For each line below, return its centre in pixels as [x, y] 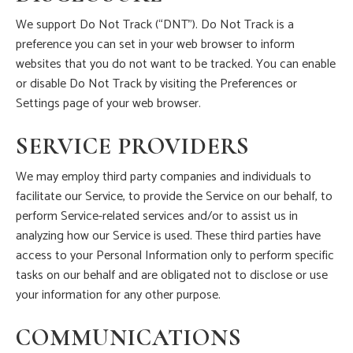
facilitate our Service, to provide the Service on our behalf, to [174, 197]
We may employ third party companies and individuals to [163, 177]
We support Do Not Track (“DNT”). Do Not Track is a [155, 25]
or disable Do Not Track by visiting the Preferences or [156, 84]
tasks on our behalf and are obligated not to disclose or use [172, 276]
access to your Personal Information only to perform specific [175, 256]
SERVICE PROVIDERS [133, 147]
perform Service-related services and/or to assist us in [157, 217]
